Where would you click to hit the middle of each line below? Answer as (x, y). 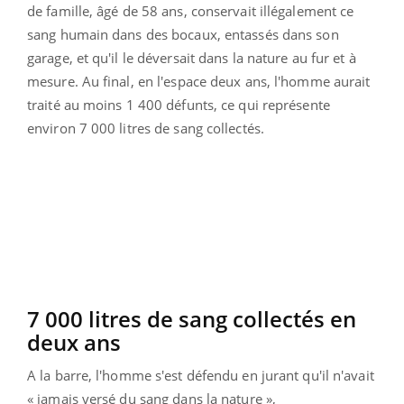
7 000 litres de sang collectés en (192, 319)
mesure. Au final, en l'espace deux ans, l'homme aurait (199, 82)
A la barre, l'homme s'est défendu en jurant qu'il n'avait (201, 376)
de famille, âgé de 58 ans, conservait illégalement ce (191, 11)
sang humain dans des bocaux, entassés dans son (183, 35)
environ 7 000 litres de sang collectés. (146, 129)
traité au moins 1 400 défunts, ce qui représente (179, 105)
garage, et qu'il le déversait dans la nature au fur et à (192, 58)
